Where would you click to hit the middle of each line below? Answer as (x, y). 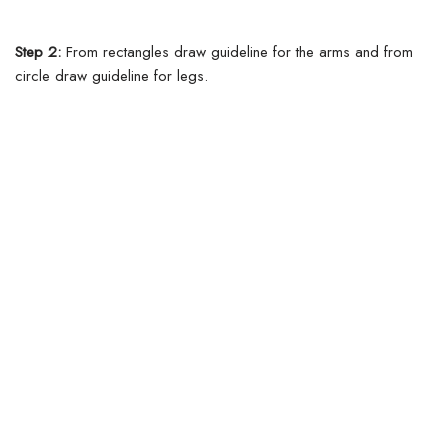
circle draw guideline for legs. (111, 76)
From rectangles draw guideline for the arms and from (237, 52)
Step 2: (38, 52)
